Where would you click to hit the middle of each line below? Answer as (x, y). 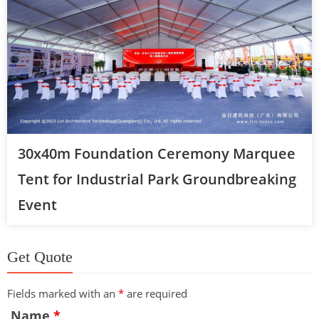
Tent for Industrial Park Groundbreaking (157, 179)
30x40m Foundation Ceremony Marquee (157, 154)
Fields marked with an (63, 294)
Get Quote (40, 257)
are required (156, 294)
